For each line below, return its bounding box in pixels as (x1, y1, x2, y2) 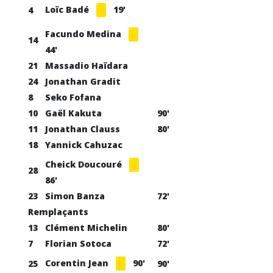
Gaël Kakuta (45, 107, 102, 119)
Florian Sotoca (45, 238, 112, 249)
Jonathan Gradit (45, 76, 121, 87)
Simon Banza (45, 190, 105, 202)
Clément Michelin (45, 222, 127, 233)
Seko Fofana (45, 91, 101, 103)
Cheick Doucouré (45, 158, 124, 170)
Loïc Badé (45, 3, 91, 15)
